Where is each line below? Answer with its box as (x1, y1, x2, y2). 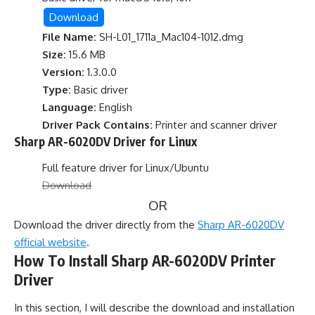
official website (14, 236, 86, 250)
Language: (42, 100, 96, 114)
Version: (42, 65, 84, 79)
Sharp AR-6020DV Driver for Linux (14, 133, 197, 149)
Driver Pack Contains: (42, 117, 153, 131)
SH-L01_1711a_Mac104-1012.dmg (96, 30, 243, 44)
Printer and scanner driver (153, 117, 277, 131)
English (96, 100, 132, 114)
